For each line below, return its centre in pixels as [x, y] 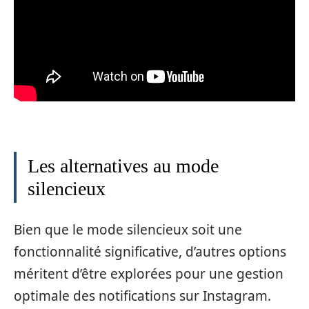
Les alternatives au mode [123, 166]
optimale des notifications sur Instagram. [142, 296]
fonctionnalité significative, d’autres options [150, 251]
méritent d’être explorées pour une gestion [149, 273]
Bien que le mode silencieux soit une [128, 229]
